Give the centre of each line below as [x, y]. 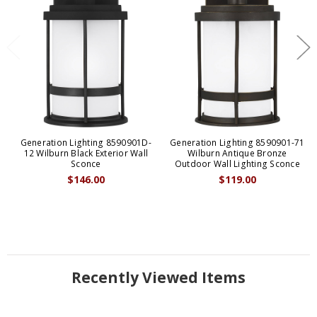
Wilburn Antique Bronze [237, 153]
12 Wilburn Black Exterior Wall [86, 153]
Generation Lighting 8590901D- [86, 142]
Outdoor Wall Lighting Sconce [237, 163]
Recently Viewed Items [158, 277]
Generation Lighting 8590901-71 [237, 142]
